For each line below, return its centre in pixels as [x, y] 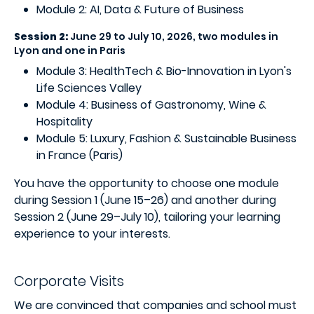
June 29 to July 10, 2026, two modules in [173, 36]
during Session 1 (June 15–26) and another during [145, 200]
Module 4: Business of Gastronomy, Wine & [151, 105]
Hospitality [64, 122]
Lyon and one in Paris [71, 50]
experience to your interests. [92, 234]
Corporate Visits [69, 281]
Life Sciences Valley [89, 88]
